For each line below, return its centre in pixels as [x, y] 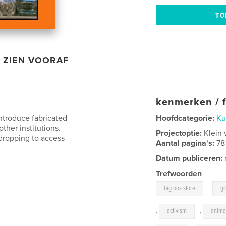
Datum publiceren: [189, 158]
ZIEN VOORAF [36, 60]
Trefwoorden [179, 173]
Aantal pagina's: [186, 143]
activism [177, 211]
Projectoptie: [180, 133]
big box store [180, 188]
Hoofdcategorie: [185, 118]
